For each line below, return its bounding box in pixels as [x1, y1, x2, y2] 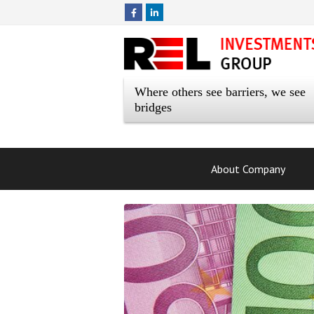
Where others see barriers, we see [135, 84, 306, 99]
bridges [135, 100, 172, 114]
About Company [211, 162, 285, 176]
